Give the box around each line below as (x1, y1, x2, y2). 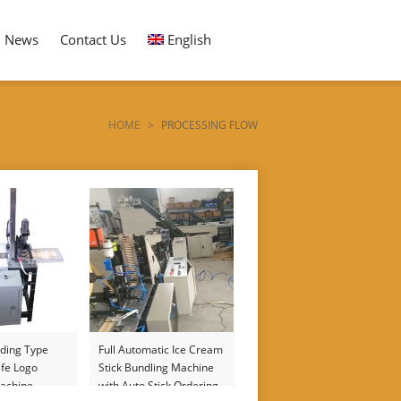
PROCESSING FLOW (161, 117, 258, 132)
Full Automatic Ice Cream (98, 342, 224, 357)
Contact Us (59, 30, 126, 48)
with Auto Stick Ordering (98, 378, 219, 393)
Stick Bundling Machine (98, 360, 215, 375)
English (167, 30, 211, 48)
